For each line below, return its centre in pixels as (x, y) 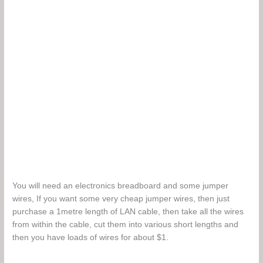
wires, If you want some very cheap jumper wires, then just (121, 199)
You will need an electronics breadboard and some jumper (121, 186)
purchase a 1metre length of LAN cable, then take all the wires (128, 212)
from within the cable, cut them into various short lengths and (126, 225)
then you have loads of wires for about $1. (91, 238)
